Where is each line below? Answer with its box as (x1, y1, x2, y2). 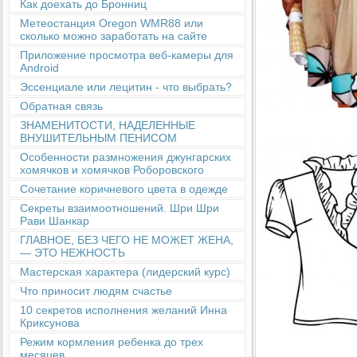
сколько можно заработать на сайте (20, 29, 207, 42)
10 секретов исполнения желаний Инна (20, 304, 227, 316)
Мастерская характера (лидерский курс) (20, 265, 230, 278)
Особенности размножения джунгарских (20, 151, 231, 163)
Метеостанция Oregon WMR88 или (20, 17, 203, 29)
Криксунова (20, 316, 80, 329)
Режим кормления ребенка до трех (20, 335, 203, 348)
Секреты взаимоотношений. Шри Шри (20, 202, 219, 214)
